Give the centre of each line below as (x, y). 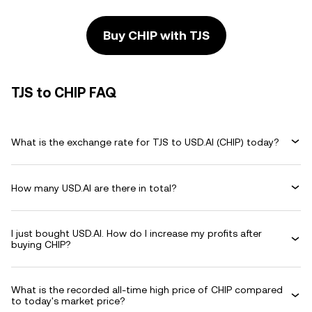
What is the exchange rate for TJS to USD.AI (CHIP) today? (145, 142)
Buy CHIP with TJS (156, 35)
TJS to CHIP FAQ (64, 93)
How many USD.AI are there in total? (94, 188)
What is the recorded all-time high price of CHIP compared (147, 290)
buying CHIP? (41, 244)
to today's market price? (68, 301)
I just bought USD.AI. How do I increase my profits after (136, 233)
